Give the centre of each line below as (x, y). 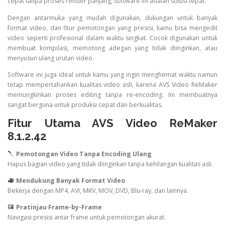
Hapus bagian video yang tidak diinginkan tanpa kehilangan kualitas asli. (110, 164)
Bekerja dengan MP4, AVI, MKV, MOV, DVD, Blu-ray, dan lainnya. (98, 191)
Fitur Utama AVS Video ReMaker (113, 123)
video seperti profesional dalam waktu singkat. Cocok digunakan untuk (113, 38)
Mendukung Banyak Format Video (70, 181)
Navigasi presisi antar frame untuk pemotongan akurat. (87, 217)
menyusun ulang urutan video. (51, 58)
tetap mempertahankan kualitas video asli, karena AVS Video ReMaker (113, 84)
